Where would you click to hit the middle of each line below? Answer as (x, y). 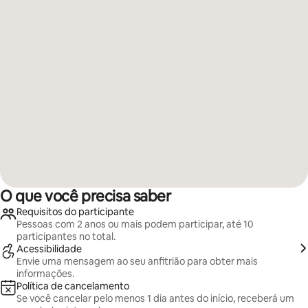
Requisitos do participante (75, 212)
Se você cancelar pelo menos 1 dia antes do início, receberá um (155, 298)
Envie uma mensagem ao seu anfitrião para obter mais (137, 261)
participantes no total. (66, 236)
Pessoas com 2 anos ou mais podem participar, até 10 (135, 224)
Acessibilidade (49, 249)
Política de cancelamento (73, 286)
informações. (45, 274)
